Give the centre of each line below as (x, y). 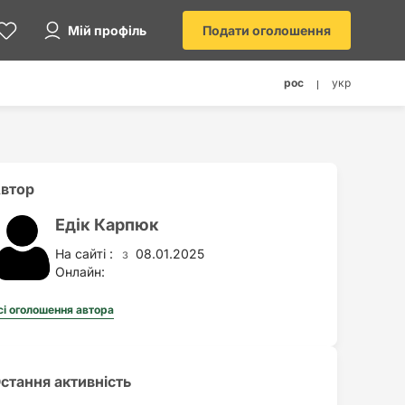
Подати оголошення (267, 30)
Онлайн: (80, 272)
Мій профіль (107, 30)
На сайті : (84, 253)
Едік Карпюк (107, 225)
